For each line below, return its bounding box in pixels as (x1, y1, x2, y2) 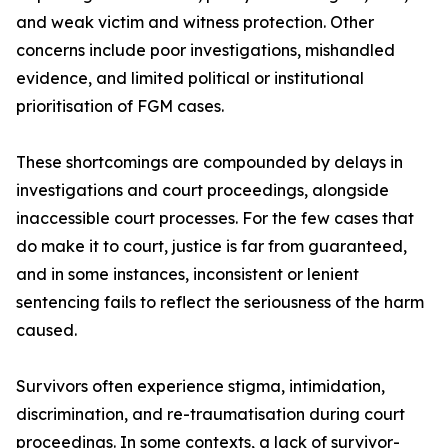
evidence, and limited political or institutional (16, 68, 364, 89)
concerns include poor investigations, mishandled (16, 40, 395, 61)
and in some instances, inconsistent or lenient (16, 264, 359, 285)
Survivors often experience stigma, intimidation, (16, 376, 385, 397)
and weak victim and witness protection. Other (16, 12, 374, 33)
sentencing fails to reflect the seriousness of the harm (16, 292, 424, 313)
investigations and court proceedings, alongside (16, 180, 389, 201)
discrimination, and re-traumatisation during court (16, 404, 405, 425)
